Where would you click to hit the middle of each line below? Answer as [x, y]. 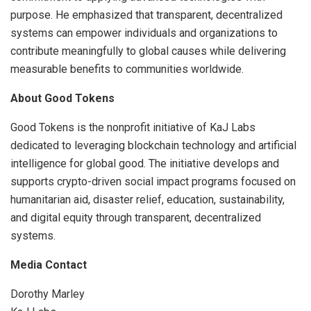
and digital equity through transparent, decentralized [136, 218]
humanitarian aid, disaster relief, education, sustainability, [148, 200]
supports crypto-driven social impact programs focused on [153, 182]
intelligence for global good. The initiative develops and [145, 164]
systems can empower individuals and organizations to [144, 33]
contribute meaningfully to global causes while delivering [148, 51]
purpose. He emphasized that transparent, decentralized [146, 15]
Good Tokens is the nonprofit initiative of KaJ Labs [133, 128]
